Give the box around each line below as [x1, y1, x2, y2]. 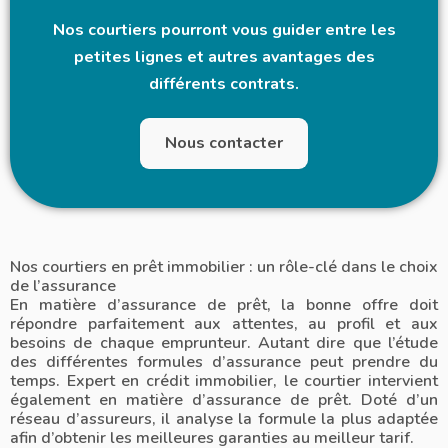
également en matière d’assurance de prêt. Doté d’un [10, 389, 438, 412]
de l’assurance [10, 275, 116, 298]
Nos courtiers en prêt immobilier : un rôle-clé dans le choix [10, 256, 438, 279]
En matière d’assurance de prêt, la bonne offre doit [10, 294, 438, 317]
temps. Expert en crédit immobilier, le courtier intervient [10, 370, 438, 393]
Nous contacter [165, 132, 283, 155]
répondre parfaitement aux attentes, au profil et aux [10, 313, 438, 336]
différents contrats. [149, 73, 299, 96]
